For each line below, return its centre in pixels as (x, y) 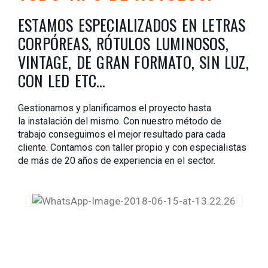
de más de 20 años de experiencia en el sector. (117, 160)
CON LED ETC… (62, 80)
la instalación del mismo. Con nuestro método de (120, 121)
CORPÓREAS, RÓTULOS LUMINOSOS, (123, 43)
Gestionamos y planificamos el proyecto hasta (115, 108)
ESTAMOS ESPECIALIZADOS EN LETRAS (132, 25)
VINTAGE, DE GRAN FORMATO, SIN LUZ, (133, 62)
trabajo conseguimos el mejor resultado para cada (122, 134)
